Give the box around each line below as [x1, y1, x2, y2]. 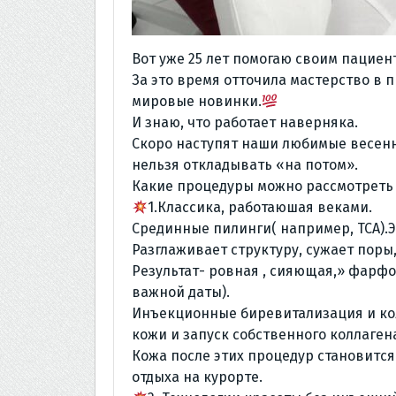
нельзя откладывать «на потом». [132, 156, 358, 173]
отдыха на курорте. [132, 369, 263, 385]
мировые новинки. [132, 93, 262, 110]
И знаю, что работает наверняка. [132, 114, 358, 131]
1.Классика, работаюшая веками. [148, 199, 373, 216]
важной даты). [132, 284, 230, 301]
